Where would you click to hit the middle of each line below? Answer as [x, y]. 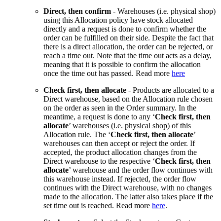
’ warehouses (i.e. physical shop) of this [130, 126]
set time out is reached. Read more [98, 206]
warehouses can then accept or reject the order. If [119, 144]
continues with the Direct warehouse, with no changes [128, 188]
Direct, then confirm [77, 11]
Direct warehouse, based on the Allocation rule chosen [128, 99]
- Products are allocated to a [170, 90]
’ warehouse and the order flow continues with [141, 170]
